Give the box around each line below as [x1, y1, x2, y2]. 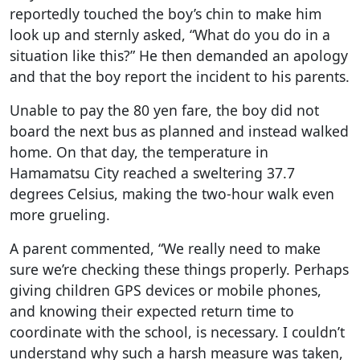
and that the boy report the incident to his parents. [10, 66, 350, 86]
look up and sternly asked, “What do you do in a [10, 24, 330, 44]
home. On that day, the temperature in [10, 141, 268, 162]
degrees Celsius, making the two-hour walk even [10, 183, 334, 203]
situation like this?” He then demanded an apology [10, 45, 348, 65]
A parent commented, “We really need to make [10, 238, 321, 258]
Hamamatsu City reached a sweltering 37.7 [10, 162, 295, 182]
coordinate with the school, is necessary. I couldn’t [10, 321, 345, 342]
